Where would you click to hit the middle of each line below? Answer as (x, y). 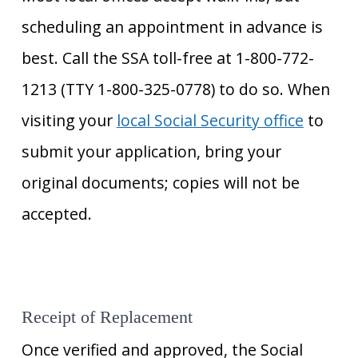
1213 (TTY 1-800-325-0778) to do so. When (175, 89)
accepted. (56, 214)
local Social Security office (210, 121)
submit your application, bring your (151, 152)
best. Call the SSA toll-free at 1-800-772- (167, 58)
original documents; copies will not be (160, 183)
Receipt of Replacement (107, 317)
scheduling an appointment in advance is (172, 27)
